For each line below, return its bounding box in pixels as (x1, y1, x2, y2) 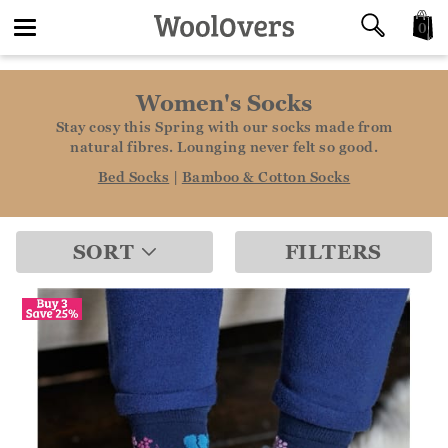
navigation (24, 92, 96, 109)
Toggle (24, 37, 68, 54)
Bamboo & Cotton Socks (181, 168, 351, 185)
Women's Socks (136, 90, 312, 117)
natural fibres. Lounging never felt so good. (70, 138, 378, 155)
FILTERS (284, 239, 383, 264)
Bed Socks (97, 168, 170, 185)
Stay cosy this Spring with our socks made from (55, 118, 393, 135)
